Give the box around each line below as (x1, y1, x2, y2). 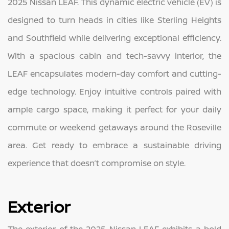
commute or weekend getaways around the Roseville (8, 121, 221, 133)
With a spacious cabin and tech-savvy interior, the (8, 50, 221, 61)
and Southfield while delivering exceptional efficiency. (8, 32, 221, 43)
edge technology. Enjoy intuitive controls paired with (8, 85, 221, 97)
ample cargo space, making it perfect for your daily (8, 103, 221, 115)
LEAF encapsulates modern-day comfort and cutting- (8, 67, 221, 79)
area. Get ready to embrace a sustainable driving (8, 139, 221, 151)
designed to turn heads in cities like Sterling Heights (8, 14, 221, 26)
